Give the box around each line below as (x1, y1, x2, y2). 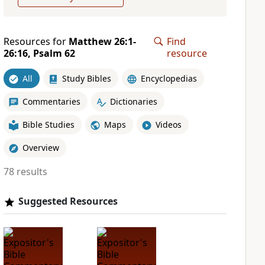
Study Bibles (62, 72, 111, 84)
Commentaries (22, 95, 80, 107)
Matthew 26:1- (68, 35, 136, 48)
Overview (22, 141, 59, 153)
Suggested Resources (18, 195, 118, 208)
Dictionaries (109, 95, 157, 107)
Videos (155, 118, 182, 130)
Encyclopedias (140, 72, 197, 84)
